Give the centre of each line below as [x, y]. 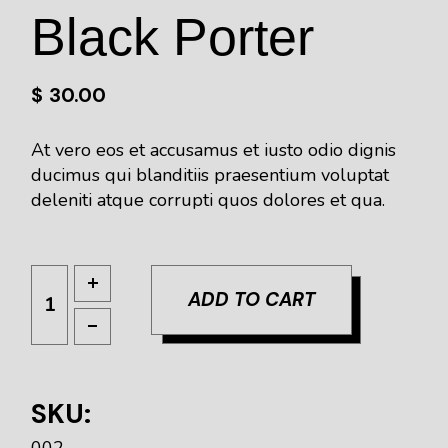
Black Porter [173, 36]
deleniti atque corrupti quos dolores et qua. [208, 199]
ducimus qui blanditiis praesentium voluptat [210, 174]
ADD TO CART [252, 299]
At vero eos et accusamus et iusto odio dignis [214, 149]
